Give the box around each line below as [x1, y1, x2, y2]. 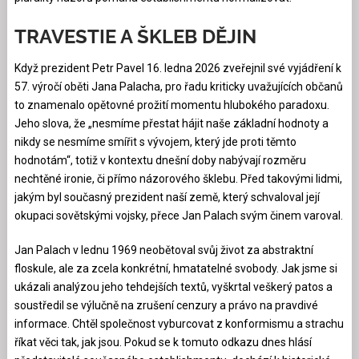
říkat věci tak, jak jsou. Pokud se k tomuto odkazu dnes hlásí [14, 335, 312, 349]
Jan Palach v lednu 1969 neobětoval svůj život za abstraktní [14, 243, 313, 256]
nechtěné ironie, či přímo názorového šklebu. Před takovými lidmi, [14, 171, 342, 185]
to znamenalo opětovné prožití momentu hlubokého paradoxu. [14, 98, 329, 111]
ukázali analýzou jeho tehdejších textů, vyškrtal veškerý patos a [14, 280, 333, 293]
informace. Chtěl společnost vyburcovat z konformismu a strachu [14, 317, 344, 330]
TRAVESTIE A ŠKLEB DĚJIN [14, 24, 256, 48]
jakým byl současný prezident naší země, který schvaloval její [14, 190, 320, 204]
